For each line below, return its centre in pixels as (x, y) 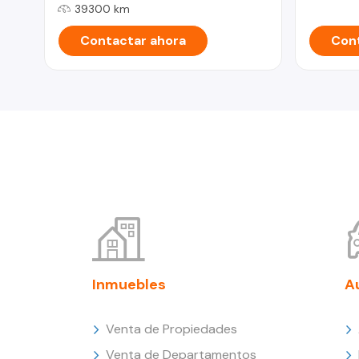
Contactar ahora (133, 40)
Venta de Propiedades (171, 329)
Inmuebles (129, 284)
